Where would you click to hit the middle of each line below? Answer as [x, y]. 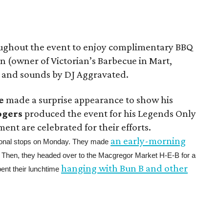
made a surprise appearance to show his [89, 100]
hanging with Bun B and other [125, 168]
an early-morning [148, 141]
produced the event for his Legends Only [109, 113]
